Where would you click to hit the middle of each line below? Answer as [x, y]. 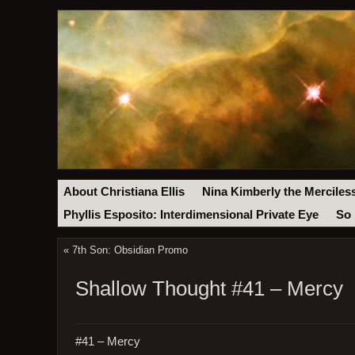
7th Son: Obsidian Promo [130, 250]
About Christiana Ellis [124, 191]
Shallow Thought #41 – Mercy [209, 289]
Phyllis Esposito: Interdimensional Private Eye [191, 215]
